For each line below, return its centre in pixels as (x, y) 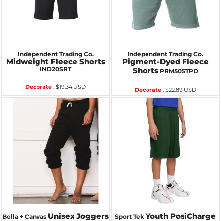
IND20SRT (56, 69)
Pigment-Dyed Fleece (165, 61)
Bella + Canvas (25, 216)
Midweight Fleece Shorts (55, 61)
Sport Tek (130, 216)
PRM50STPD (179, 71)
